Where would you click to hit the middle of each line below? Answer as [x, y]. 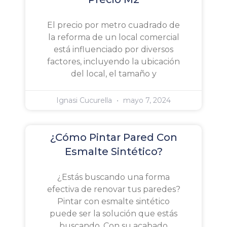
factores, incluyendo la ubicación [113, 62]
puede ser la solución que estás [113, 214]
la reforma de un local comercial [113, 37]
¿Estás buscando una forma [113, 177]
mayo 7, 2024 [146, 101]
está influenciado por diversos [113, 50]
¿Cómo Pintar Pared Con [113, 138]
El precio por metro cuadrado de [113, 25]
